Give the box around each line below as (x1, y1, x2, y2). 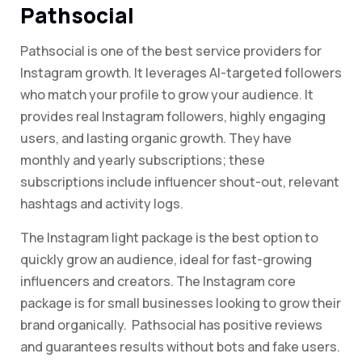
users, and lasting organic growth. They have (20, 129, 292, 148)
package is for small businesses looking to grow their (20, 294, 341, 313)
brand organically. (20, 316, 127, 335)
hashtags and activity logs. (20, 195, 183, 213)
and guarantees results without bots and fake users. (20, 338, 340, 356)
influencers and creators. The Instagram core (20, 272, 296, 291)
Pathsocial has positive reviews (132, 316, 322, 335)
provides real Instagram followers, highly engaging (20, 107, 326, 126)
